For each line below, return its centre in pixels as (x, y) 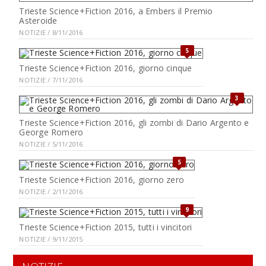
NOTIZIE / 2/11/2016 (51, 191)
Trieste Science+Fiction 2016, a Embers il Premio (116, 11)
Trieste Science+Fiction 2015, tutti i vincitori (106, 227)
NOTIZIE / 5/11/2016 (51, 144)
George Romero (51, 132)
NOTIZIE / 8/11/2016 (51, 32)
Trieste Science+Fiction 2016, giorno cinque (106, 68)
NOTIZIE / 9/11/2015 (51, 239)
